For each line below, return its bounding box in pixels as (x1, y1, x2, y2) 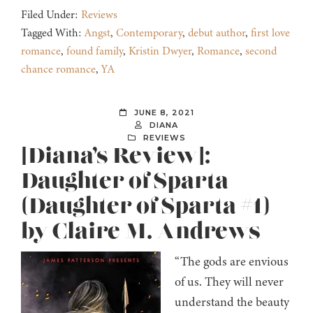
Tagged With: (21, 25, 85, 41)
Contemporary (116, 25, 182, 41)
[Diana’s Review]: (21, 143, 210, 171)
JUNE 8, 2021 (133, 108, 194, 118)
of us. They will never (175, 273, 284, 291)
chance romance (21, 61, 96, 78)
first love (251, 25, 290, 41)
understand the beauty (175, 293, 289, 311)
